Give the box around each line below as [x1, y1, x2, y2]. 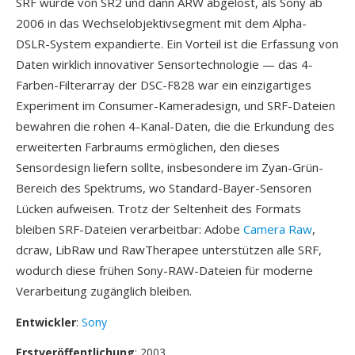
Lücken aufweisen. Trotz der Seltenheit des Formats [16, 200, 301, 216]
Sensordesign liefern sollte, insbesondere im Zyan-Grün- [16, 159, 323, 175]
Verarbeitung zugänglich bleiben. [16, 283, 192, 299]
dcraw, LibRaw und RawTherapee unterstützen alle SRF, [16, 242, 322, 258]
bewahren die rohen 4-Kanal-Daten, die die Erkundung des [16, 118, 334, 134]
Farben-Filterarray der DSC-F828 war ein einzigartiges [16, 77, 311, 93]
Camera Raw [243, 221, 312, 237]
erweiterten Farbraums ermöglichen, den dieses [16, 139, 280, 155]
